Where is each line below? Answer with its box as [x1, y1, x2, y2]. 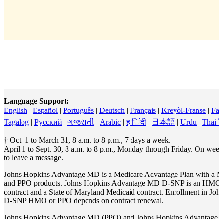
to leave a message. [4, 153, 65, 162]
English [4, 106, 27, 115]
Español [33, 106, 58, 115]
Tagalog [4, 118, 29, 127]
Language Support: [4, 97, 69, 106]
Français [130, 106, 156, 115]
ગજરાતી [67, 118, 94, 127]
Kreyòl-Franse [161, 106, 206, 115]
